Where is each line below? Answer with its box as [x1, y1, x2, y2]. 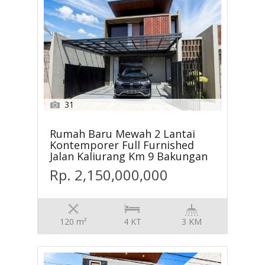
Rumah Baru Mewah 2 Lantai [50, 127, 196, 141]
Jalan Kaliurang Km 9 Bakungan [50, 149, 208, 164]
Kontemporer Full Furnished [50, 138, 195, 153]
